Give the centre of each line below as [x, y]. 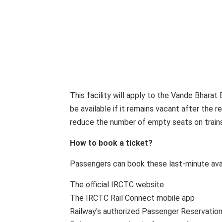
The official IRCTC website [117, 185]
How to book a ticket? [111, 143]
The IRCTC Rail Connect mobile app [132, 198]
